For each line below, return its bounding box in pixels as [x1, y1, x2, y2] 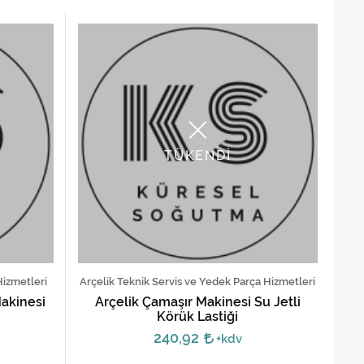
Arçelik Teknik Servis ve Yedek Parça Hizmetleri [80, 275, 316, 288]
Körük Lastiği [157, 308, 239, 324]
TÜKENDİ [163, 148, 232, 164]
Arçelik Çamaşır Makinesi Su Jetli [94, 293, 301, 310]
